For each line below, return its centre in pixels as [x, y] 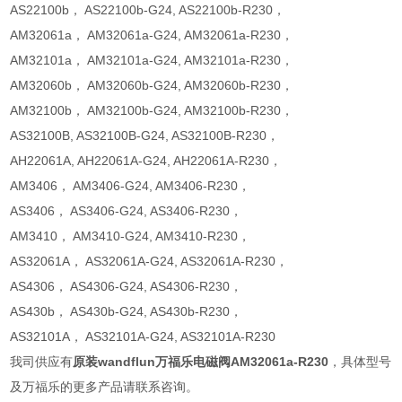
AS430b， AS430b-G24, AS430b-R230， [127, 312]
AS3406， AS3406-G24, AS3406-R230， [127, 211]
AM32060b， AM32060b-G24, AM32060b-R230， [152, 86]
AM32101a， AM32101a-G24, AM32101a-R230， [152, 61]
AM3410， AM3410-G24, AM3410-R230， [131, 236]
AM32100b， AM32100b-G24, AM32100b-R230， [152, 111]
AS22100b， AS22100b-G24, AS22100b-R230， [148, 10]
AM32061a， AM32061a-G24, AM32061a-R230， [152, 35]
